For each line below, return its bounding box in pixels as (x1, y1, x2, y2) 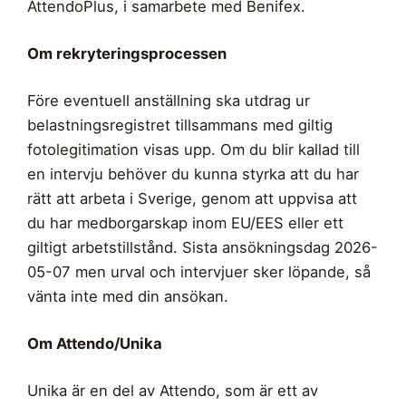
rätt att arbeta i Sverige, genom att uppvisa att (27, 188, 357, 208)
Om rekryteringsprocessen (27, 43, 227, 63)
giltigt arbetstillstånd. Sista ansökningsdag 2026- (27, 237, 378, 256)
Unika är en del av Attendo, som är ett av (27, 381, 318, 400)
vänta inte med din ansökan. (27, 286, 228, 305)
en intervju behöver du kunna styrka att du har (27, 164, 359, 183)
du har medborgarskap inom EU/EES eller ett (27, 213, 343, 232)
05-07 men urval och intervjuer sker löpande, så (27, 262, 371, 281)
